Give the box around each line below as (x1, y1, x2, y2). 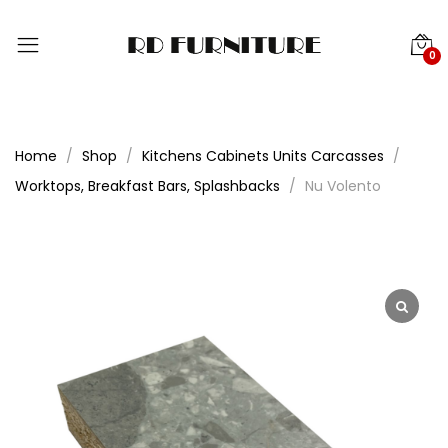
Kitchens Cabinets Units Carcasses (142, 146, 384, 166)
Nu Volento (305, 176, 381, 196)
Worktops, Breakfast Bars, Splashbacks (15, 176, 280, 196)
